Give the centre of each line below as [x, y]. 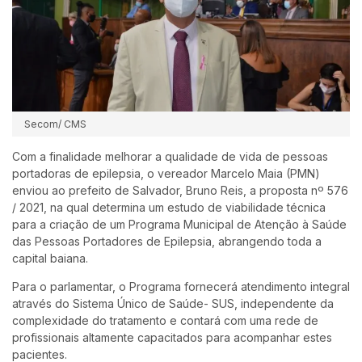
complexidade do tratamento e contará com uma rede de [165, 320]
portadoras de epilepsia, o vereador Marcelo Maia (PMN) [166, 173]
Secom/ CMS [55, 124]
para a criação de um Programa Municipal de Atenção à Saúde [179, 224]
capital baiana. [50, 258]
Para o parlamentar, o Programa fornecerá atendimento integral [181, 286]
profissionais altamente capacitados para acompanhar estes [172, 337]
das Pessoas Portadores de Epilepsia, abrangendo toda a [167, 241]
